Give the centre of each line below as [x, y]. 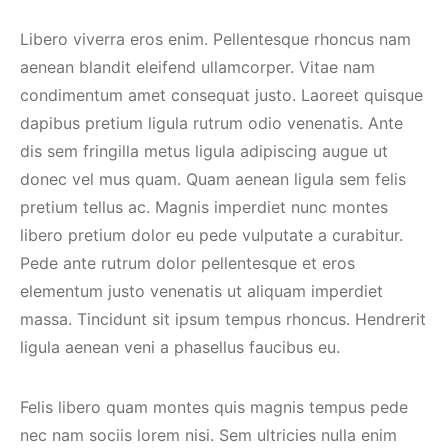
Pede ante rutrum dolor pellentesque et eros [187, 263]
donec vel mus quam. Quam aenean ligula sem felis [213, 179]
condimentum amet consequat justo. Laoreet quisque [221, 95]
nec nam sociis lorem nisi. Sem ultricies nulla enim [208, 435]
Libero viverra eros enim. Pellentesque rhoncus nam [215, 39]
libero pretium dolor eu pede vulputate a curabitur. [211, 235]
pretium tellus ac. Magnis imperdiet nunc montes [204, 207]
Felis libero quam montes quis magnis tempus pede [214, 407]
